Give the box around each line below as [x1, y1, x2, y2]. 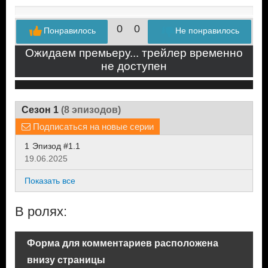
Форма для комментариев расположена [27, 237, 218, 248]
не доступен [101, 59, 167, 72]
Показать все [25, 175, 75, 185]
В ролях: [15, 203, 67, 219]
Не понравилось [175, 26, 239, 36]
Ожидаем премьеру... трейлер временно [25, 46, 243, 59]
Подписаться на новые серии [31, 121, 154, 132]
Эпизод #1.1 [32, 141, 80, 151]
